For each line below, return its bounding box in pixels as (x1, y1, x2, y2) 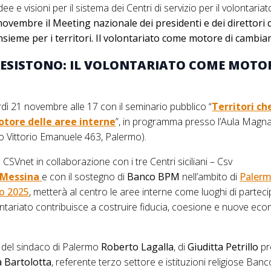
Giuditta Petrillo (188, 240, 259, 254)
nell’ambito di (180, 170, 240, 184)
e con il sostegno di (42, 170, 128, 184)
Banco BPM (127, 170, 180, 184)
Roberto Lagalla (101, 240, 174, 254)
